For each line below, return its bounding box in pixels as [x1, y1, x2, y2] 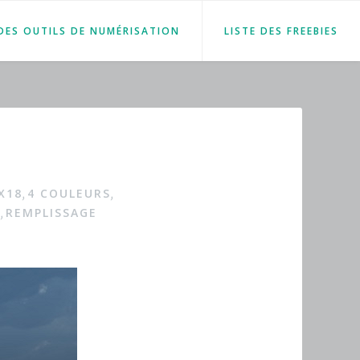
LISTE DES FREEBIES [224, 24, 338, 38]
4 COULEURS [27, 186, 111, 202]
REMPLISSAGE [6, 205, 97, 221]
